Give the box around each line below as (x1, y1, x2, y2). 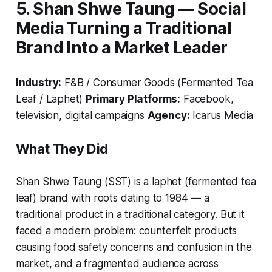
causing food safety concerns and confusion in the (15, 240, 252, 253)
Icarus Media (189, 109, 254, 121)
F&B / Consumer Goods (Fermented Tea (61, 76, 254, 89)
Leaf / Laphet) (15, 92, 86, 105)
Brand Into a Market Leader (15, 37, 228, 58)
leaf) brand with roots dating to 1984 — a (15, 191, 209, 204)
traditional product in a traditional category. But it (15, 208, 245, 220)
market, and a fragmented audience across (15, 257, 219, 270)
